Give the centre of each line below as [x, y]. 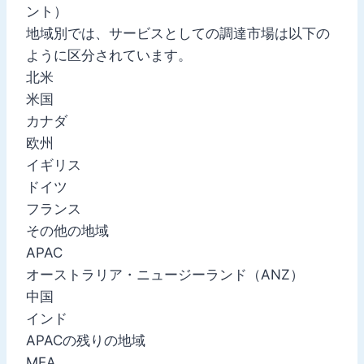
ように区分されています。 [109, 55]
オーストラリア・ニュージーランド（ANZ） [165, 274]
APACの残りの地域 [86, 340]
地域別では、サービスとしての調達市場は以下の [178, 33]
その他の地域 [67, 230]
